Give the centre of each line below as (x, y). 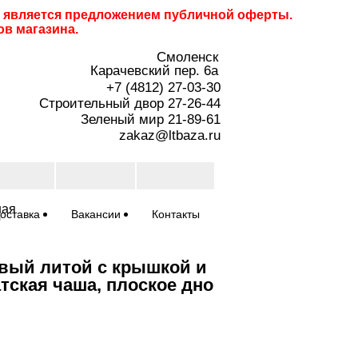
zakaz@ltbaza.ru (170, 135)
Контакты (175, 214)
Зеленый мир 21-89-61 (151, 119)
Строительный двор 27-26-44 (130, 103)
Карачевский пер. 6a (154, 71)
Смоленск (187, 57)
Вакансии (95, 214)
